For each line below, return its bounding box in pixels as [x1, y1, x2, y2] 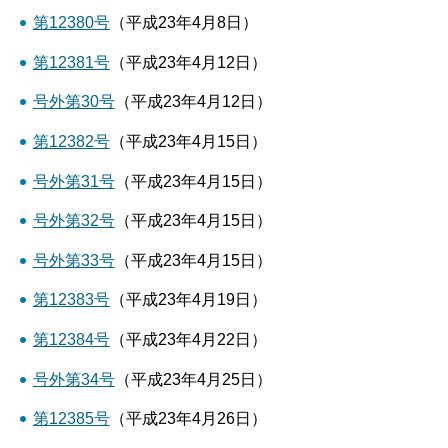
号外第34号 [32, 370, 115, 388]
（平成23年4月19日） [109, 291, 267, 309]
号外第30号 [32, 93, 115, 111]
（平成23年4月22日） [109, 331, 267, 348]
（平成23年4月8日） [109, 14, 258, 32]
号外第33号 [32, 251, 115, 269]
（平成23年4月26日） [109, 410, 267, 428]
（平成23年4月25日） [114, 370, 272, 388]
